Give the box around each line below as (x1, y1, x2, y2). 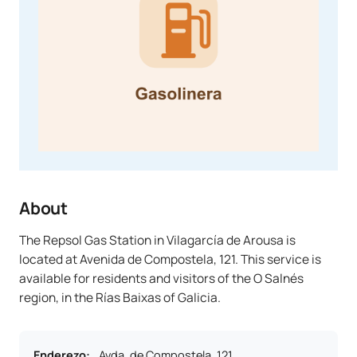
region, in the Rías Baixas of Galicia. (19, 288, 221, 306)
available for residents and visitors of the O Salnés (19, 269, 304, 287)
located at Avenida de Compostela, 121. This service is (19, 250, 321, 268)
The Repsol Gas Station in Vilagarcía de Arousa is (19, 231, 296, 249)
